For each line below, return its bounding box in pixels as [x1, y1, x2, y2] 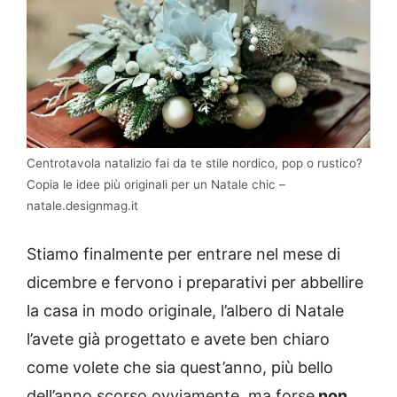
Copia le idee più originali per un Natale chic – [27, 177, 285, 192]
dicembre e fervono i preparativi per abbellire [27, 273, 363, 292]
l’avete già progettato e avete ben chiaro [27, 330, 330, 349]
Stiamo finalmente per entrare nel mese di [27, 245, 340, 264]
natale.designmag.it [27, 198, 138, 214]
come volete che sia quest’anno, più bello [27, 358, 333, 378]
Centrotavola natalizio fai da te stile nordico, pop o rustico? [27, 156, 362, 171]
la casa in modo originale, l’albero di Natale [27, 301, 344, 321]
